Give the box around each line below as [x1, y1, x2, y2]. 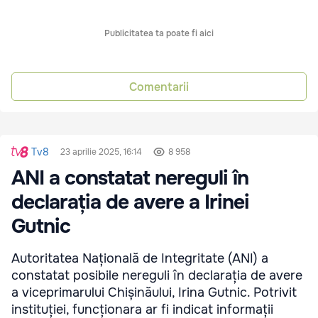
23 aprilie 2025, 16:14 [60, 146, 143, 158]
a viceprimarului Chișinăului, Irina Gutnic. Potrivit [11, 285, 297, 301]
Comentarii [129, 79, 189, 94]
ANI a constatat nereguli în [11, 165, 248, 192]
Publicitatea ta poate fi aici [104, 28, 214, 40]
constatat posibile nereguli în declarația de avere [11, 268, 302, 284]
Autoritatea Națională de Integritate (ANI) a [11, 251, 268, 267]
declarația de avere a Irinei [11, 190, 249, 216]
